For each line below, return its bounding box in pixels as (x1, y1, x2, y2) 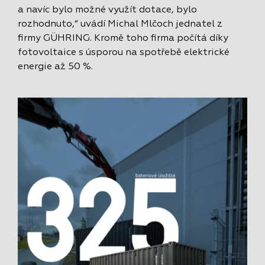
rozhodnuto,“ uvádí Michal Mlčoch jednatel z (18, 20, 222, 29)
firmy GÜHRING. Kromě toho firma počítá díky (18, 34, 228, 43)
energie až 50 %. (18, 62, 93, 72)
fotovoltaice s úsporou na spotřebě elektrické (18, 48, 230, 57)
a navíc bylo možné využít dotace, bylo (18, 5, 197, 15)
